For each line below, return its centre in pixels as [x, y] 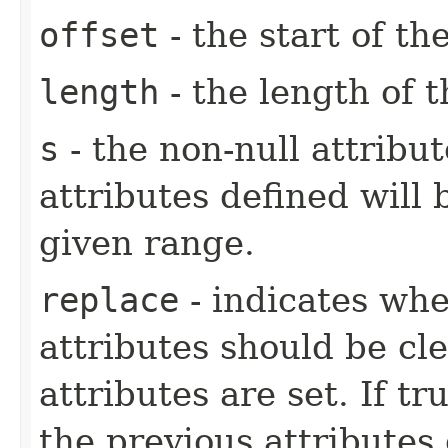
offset [99, 34]
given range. [147, 242]
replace [109, 299]
